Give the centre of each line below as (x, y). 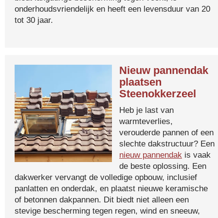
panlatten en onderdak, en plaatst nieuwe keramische (111, 188)
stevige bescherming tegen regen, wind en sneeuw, (107, 211)
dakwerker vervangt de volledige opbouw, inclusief (106, 177)
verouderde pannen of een (166, 132)
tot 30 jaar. (34, 20)
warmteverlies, (146, 121)
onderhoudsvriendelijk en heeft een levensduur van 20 (112, 9)
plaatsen (140, 82)
